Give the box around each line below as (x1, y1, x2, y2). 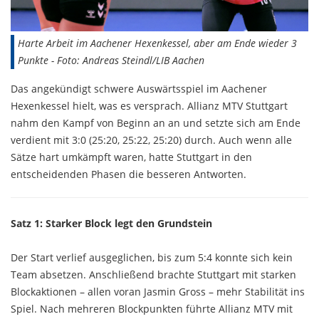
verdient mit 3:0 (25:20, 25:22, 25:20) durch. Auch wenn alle (11, 132, 292, 147)
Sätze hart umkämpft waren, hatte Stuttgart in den (11, 150, 252, 164)
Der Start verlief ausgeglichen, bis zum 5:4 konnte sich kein (11, 250, 293, 264)
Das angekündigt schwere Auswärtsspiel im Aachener (11, 81, 267, 95)
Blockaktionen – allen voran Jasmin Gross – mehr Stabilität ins (11, 284, 305, 298)
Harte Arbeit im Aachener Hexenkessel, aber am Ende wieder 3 (18, 36, 297, 50)
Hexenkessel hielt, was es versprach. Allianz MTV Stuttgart (11, 98, 288, 113)
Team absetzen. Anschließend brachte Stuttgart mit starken (11, 267, 296, 281)
